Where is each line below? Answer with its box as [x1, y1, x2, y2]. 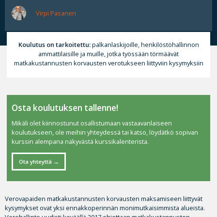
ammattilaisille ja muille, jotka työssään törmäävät [38, 49, 179, 58]
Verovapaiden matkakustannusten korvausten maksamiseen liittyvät [5, 194, 202, 203]
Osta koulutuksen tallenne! [12, 102, 119, 114]
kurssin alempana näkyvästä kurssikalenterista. [12, 137, 149, 146]
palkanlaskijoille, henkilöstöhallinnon [90, 40, 199, 49]
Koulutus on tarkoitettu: [18, 40, 91, 49]
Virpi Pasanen [35, 9, 76, 18]
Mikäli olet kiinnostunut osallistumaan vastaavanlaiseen [12, 119, 172, 128]
